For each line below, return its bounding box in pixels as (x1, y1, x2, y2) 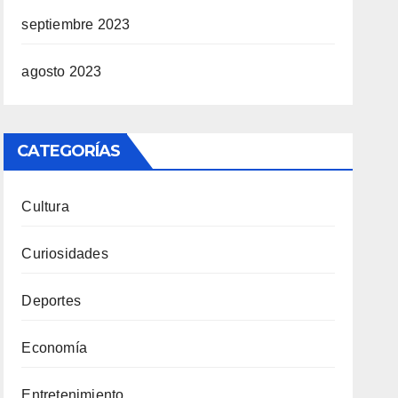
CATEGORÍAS (17, 141, 121, 161)
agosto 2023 (21, 64, 102, 79)
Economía (21, 340, 87, 355)
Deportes (21, 293, 81, 308)
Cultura (21, 199, 69, 214)
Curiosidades (21, 246, 108, 261)
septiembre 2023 (21, 17, 131, 32)
